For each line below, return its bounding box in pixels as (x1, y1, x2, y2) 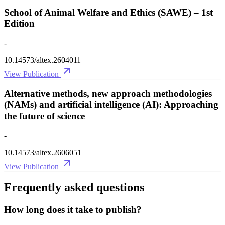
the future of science (4, 110, 85, 121)
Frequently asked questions (4, 181, 144, 194)
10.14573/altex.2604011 (4, 56, 81, 65)
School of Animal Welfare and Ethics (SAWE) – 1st (4, 7, 213, 18)
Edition (4, 18, 35, 29)
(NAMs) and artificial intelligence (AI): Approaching (4, 99, 218, 110)
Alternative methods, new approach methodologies (4, 88, 212, 99)
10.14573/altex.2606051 (4, 148, 81, 157)
